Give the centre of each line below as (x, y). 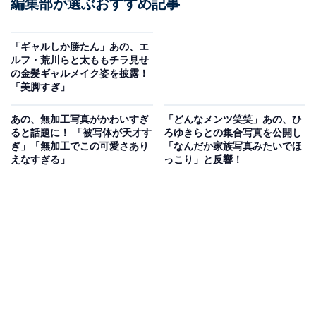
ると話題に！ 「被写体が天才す (81, 133)
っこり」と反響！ (203, 160)
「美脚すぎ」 (40, 87)
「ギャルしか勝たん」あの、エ (80, 47)
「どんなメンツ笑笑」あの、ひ (232, 120)
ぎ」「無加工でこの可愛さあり (80, 146)
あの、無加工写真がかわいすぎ (80, 120)
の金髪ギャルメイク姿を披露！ (80, 74)
